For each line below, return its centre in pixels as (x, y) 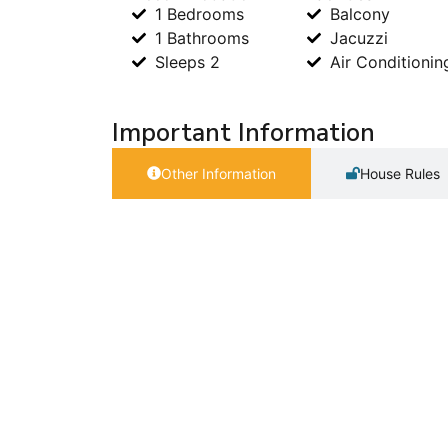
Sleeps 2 (187, 61)
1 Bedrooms (199, 13)
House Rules (400, 173)
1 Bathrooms (201, 37)
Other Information (218, 173)
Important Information (243, 132)
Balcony (359, 13)
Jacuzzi (358, 37)
